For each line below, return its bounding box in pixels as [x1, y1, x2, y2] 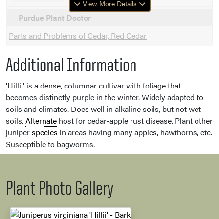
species [32, 127, 58, 138]
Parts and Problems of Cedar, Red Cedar [9, 30, 147, 42]
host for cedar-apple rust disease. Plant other [57, 115, 213, 127]
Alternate [25, 115, 57, 127]
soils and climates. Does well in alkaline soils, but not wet [6, 103, 201, 115]
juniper [6, 127, 32, 138]
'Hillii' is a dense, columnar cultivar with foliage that [6, 80, 181, 91]
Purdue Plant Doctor [17, 12, 91, 23]
